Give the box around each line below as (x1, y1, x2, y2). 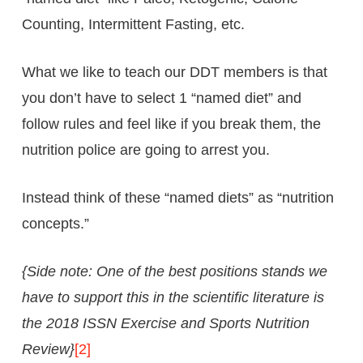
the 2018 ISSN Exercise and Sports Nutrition (21, 314, 310, 331)
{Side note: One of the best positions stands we (21, 263, 327, 280)
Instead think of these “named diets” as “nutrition (21, 189, 334, 206)
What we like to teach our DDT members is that (21, 63, 327, 80)
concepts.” (21, 215, 89, 232)
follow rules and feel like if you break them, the (21, 115, 321, 132)
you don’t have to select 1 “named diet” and (21, 89, 301, 106)
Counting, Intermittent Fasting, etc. (21, 15, 245, 32)
